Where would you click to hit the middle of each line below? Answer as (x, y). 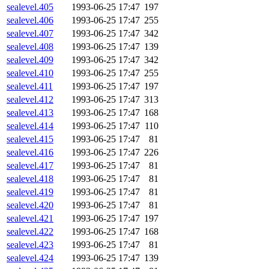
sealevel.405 (30, 7)
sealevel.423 (30, 245)
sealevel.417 (30, 166)
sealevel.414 (30, 126)
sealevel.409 (30, 60)
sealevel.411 (30, 86)
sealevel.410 (30, 73)
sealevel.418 (30, 179)
